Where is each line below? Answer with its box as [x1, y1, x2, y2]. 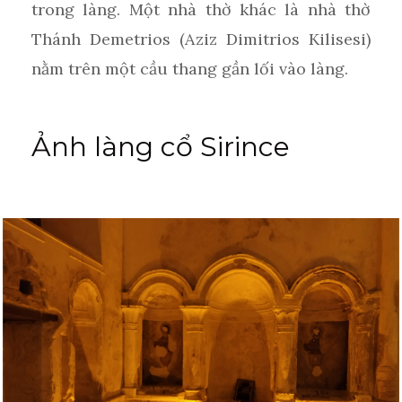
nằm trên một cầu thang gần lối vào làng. [31, 57, 348, 79]
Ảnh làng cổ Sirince [31, 129, 290, 163]
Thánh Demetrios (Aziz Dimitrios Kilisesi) [31, 28, 371, 49]
